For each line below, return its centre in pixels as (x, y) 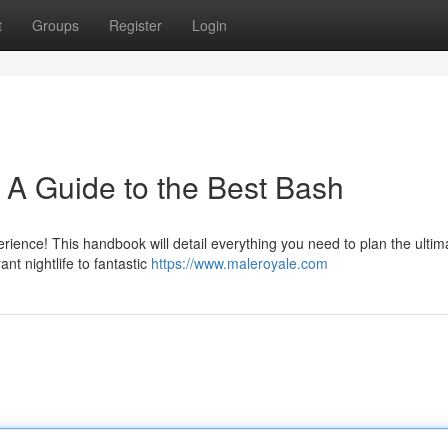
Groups (55, 25)
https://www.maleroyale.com (239, 263)
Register (135, 25)
